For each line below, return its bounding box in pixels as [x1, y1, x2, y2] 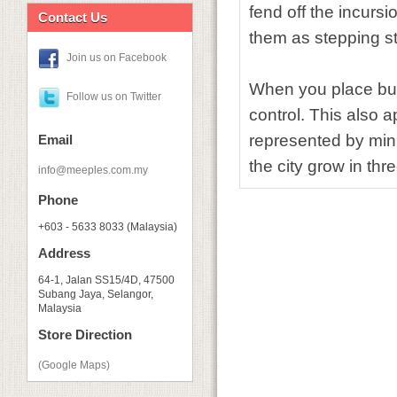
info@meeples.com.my [38, 164, 148, 176]
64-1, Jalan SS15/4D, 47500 [38, 274, 175, 286]
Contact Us [38, 10, 107, 25]
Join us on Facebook [66, 51, 167, 65]
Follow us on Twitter [66, 90, 161, 104]
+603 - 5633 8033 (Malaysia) [38, 221, 177, 233]
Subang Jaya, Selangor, [38, 288, 153, 300]
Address [38, 245, 90, 261]
